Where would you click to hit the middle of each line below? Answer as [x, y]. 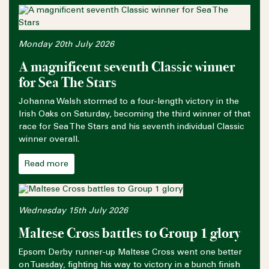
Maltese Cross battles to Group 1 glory [129, 233]
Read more [47, 164]
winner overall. [49, 140]
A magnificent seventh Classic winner [127, 67]
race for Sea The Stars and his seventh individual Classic [131, 127]
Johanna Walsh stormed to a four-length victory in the [129, 102]
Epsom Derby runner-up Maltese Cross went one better [130, 252]
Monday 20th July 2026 [66, 45]
